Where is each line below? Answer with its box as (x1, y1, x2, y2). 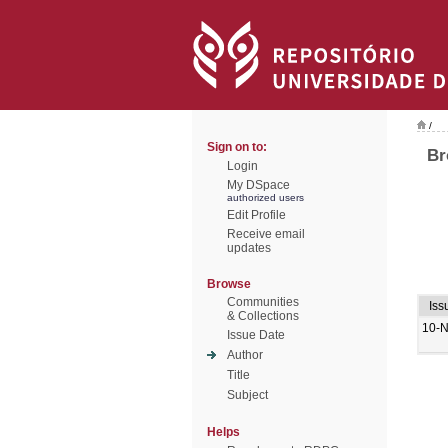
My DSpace (227, 178, 290, 192)
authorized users (227, 192, 304, 203)
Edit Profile (227, 208, 286, 222)
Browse (207, 277, 251, 291)
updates (227, 241, 271, 255)
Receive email (227, 227, 305, 241)
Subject (227, 388, 268, 402)
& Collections (227, 309, 299, 323)
